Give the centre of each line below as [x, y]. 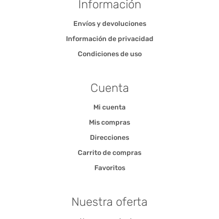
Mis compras [109, 123]
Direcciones [109, 138]
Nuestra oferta [109, 202]
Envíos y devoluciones [109, 24]
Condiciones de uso [109, 54]
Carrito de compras [109, 153]
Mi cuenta [109, 108]
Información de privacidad [109, 39]
